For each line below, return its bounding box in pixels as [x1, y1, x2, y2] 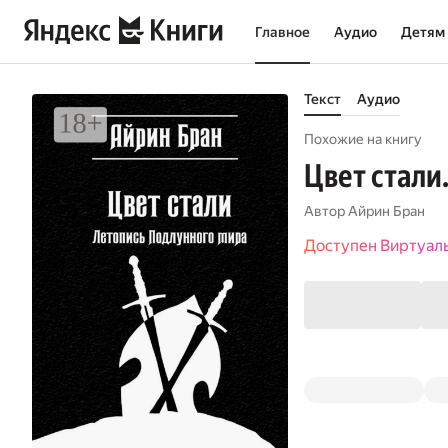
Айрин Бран [348, 203, 425, 219]
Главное [255, 24, 310, 40]
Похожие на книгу [304, 131, 422, 147]
